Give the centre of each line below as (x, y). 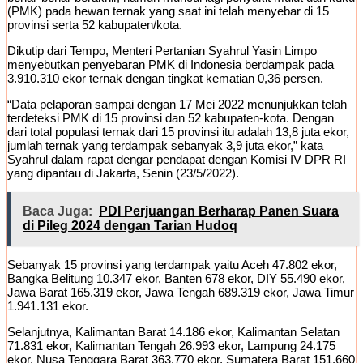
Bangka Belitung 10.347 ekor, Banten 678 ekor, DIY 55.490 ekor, (176, 278)
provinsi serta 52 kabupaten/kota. (95, 24)
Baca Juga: (58, 211)
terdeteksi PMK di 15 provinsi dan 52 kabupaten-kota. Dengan (171, 117)
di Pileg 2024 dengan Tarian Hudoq (130, 225)
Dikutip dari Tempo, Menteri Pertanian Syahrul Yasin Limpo (162, 50)
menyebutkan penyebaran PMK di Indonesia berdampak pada (171, 64)
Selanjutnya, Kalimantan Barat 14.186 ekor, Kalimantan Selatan (173, 331)
